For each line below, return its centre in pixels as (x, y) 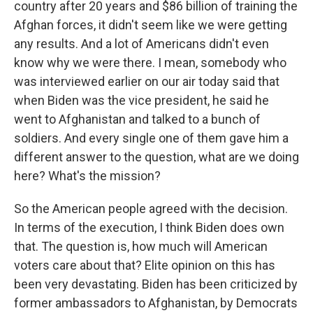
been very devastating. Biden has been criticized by (156, 284)
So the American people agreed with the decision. (151, 209)
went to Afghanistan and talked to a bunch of (137, 119)
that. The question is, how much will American (141, 246)
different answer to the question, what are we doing (156, 157)
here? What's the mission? (87, 176)
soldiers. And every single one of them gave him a (151, 138)
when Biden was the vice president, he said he (141, 100)
